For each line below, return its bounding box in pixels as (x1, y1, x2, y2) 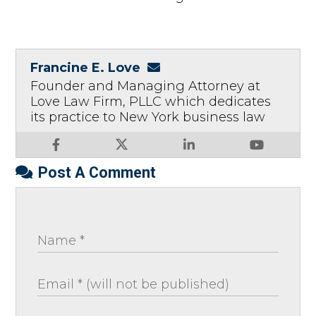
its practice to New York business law (30, 109, 266, 125)
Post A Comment (38, 163, 157, 181)
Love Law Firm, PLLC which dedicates (30, 93, 272, 109)
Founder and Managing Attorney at (30, 78, 261, 94)
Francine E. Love (30, 59, 141, 75)
